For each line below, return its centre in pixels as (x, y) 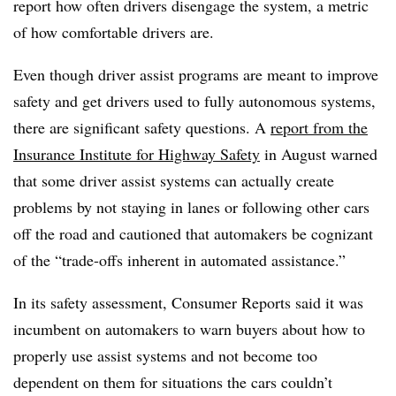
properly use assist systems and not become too (165, 355)
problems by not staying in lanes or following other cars (191, 206)
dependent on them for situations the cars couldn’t (173, 381)
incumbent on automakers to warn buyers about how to (189, 328)
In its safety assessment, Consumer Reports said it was (188, 302)
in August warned (319, 153)
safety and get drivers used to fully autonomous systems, (194, 100)
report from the (319, 127)
